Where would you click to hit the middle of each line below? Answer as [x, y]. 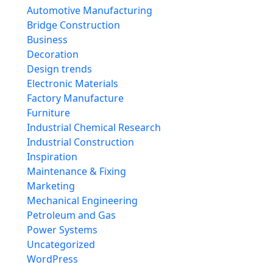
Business [47, 40]
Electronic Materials [73, 84]
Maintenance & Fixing [76, 172]
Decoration [53, 55]
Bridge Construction [73, 25]
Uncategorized [61, 245]
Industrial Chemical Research [94, 128]
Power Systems [62, 230]
